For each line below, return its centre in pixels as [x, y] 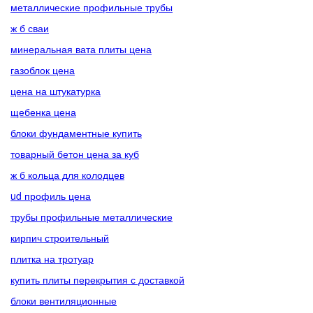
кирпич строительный [60, 238]
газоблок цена [43, 70]
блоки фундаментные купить [76, 133]
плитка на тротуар [52, 259]
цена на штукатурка [56, 91]
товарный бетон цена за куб [75, 154]
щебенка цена [43, 112]
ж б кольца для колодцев [67, 175]
